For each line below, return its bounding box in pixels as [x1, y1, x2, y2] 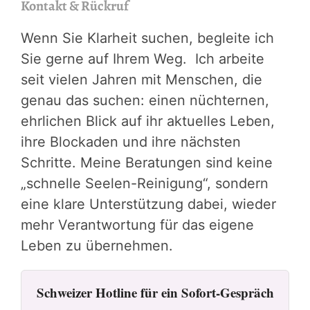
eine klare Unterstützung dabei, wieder [21, 195, 276, 212]
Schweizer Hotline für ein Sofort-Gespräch [36, 282, 274, 302]
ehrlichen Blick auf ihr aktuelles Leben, [21, 112, 275, 129]
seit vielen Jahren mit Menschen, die [21, 71, 262, 88]
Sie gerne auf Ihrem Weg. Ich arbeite [21, 50, 264, 67]
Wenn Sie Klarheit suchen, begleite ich [21, 29, 274, 46]
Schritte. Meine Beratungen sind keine [21, 154, 273, 171]
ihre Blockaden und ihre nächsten [21, 133, 241, 150]
